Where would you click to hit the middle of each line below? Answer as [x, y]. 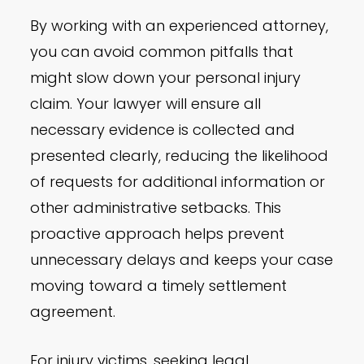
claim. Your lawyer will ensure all [146, 104]
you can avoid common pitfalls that [162, 52]
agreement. [73, 312]
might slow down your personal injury [166, 78]
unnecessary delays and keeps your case [182, 260]
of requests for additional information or [178, 182]
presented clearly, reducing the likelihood [180, 156]
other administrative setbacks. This [156, 208]
